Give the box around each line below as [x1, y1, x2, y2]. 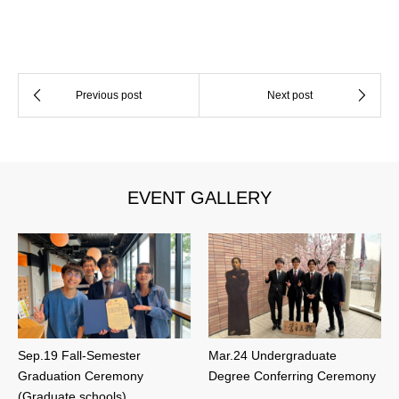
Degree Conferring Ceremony [208, 369, 376, 384]
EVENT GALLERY [127, 187, 272, 208]
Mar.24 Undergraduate [208, 348, 337, 363]
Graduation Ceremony [18, 369, 143, 384]
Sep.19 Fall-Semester [18, 348, 141, 363]
